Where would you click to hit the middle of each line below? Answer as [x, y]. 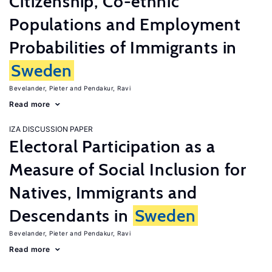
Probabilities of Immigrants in [123, 47]
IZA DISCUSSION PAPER [51, 129]
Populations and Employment [125, 24]
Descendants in [71, 216]
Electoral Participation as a [112, 146]
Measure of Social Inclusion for [128, 169]
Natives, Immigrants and [104, 192]
